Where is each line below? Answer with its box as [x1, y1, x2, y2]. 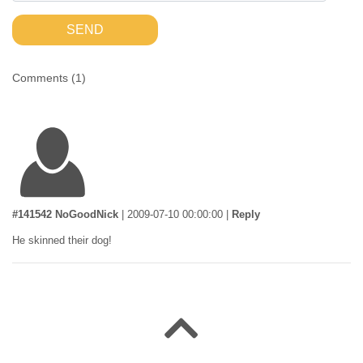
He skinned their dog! [12, 233, 112, 246]
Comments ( [12, 70, 75, 84]
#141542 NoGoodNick [12, 207, 118, 220]
